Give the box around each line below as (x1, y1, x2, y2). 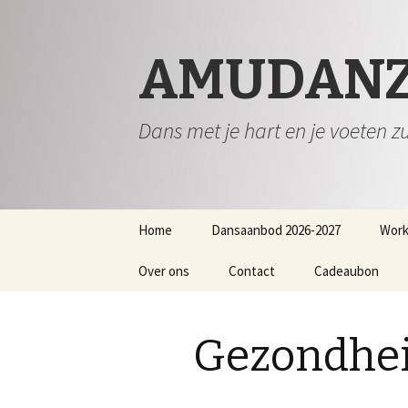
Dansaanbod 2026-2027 (211, 221, 341, 239)
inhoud (120, 255, 163, 273)
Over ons (138, 262, 189, 280)
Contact (229, 262, 275, 280)
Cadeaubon (314, 262, 379, 280)
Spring (120, 211, 161, 229)
